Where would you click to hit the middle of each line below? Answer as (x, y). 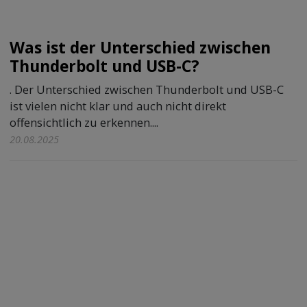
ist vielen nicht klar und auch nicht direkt (118, 106)
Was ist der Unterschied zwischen (140, 47)
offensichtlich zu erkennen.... (84, 123)
